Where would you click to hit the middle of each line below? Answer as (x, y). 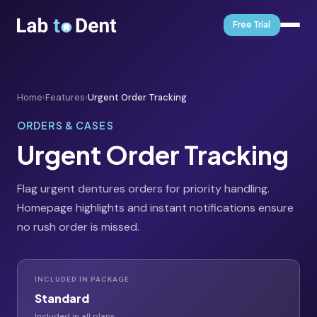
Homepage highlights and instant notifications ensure (155, 208)
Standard (62, 298)
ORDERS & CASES (65, 125)
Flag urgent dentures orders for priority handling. (143, 189)
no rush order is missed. (78, 227)
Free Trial (252, 25)
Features (65, 97)
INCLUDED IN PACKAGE (82, 279)
